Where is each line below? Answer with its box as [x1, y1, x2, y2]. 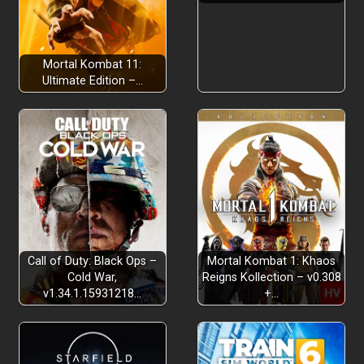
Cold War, [67, 270, 118, 284]
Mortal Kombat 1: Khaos [207, 253, 336, 268]
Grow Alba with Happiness [37, 88, 187, 104]
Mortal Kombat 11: [43, 57, 142, 71]
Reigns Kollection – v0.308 [201, 270, 341, 284]
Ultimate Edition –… [41, 73, 143, 88]
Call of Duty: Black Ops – [28, 253, 158, 268]
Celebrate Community [37, 227, 159, 244]
